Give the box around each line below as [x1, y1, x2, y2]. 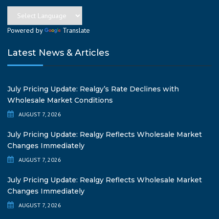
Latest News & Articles [7, 47, 109, 59]
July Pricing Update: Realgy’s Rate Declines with [7, 85, 179, 94]
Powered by [7, 26, 44, 35]
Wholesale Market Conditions [7, 96, 113, 105]
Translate [63, 26, 90, 35]
